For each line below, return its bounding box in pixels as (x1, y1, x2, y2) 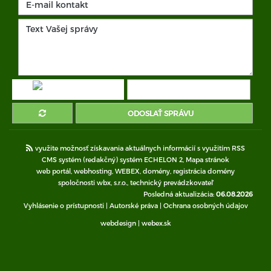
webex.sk (141, 218, 171, 227)
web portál (36, 166, 71, 175)
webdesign (100, 218, 136, 227)
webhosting (74, 166, 112, 175)
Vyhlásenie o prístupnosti (23, 201, 104, 209)
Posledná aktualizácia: (143, 189, 216, 198)
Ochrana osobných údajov (163, 201, 248, 209)
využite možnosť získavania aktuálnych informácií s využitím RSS (33, 143, 245, 152)
